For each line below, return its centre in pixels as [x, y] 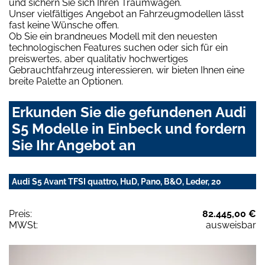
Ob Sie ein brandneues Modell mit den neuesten [113, 37]
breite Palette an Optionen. [66, 82]
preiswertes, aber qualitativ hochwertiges [98, 59]
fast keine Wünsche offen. [64, 25]
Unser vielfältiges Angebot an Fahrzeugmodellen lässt [126, 14]
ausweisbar [231, 225]
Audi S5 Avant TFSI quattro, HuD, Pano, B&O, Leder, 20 [117, 182]
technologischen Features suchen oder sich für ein [118, 48]
